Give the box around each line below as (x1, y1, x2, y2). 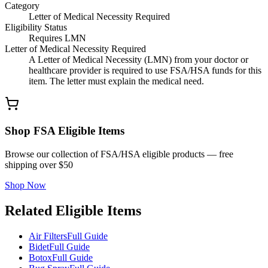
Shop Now (5, 179, 46, 190)
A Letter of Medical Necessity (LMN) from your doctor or (29, 54, 248, 65)
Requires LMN (29, 33, 86, 44)
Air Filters (29, 230, 67, 241)
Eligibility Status (5, 22, 67, 33)
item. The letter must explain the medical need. (29, 76, 204, 87)
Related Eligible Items (5, 202, 141, 218)
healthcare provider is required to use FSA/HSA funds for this (29, 65, 261, 76)
